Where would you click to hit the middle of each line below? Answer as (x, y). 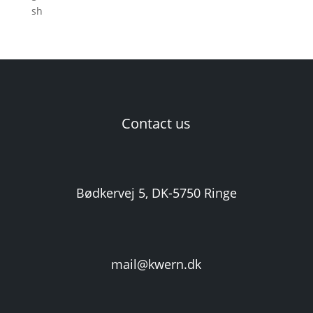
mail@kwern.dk (156, 264)
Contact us (156, 123)
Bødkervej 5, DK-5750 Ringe (156, 193)
